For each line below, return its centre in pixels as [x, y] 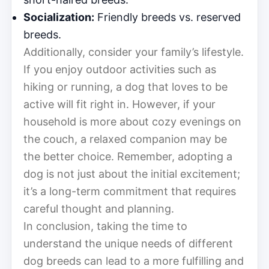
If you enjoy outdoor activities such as [120, 69]
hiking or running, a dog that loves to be [125, 86]
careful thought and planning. [99, 208]
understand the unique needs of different [128, 243]
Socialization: [59, 17]
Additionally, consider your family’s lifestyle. [134, 52]
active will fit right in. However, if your [119, 104]
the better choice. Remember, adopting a [128, 156]
